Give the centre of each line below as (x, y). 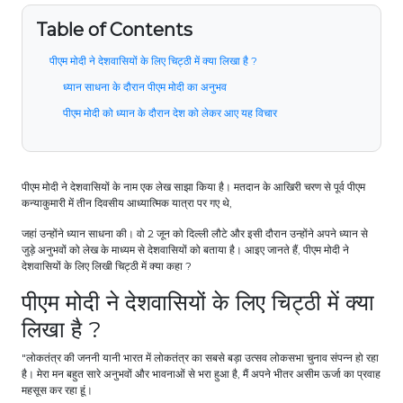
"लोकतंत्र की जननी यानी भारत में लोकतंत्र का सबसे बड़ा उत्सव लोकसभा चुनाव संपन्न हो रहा (200, 358)
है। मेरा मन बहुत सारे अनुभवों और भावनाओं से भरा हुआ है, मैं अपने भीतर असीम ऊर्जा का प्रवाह (201, 374)
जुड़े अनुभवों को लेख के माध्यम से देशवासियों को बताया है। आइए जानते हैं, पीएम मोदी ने (185, 250)
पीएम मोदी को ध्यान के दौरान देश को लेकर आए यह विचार (173, 113)
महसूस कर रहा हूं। (58, 390)
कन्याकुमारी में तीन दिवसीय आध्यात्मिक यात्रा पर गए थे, (128, 203)
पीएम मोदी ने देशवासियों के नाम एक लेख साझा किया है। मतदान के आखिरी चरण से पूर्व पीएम (193, 187)
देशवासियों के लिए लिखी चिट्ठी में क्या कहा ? (109, 266)
